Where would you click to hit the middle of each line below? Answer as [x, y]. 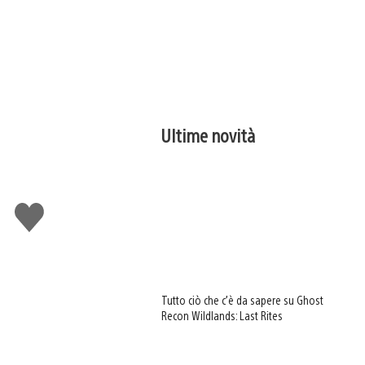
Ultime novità [209, 135]
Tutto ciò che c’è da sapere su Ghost [243, 300]
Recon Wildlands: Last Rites [222, 316]
